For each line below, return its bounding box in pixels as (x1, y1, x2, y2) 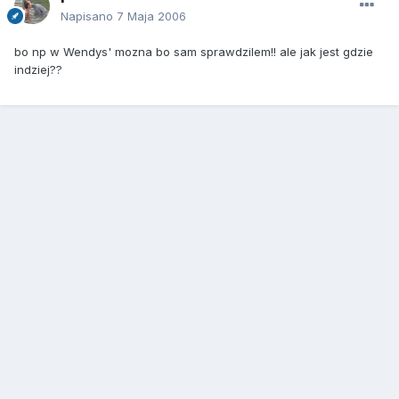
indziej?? (14, 62, 62, 77)
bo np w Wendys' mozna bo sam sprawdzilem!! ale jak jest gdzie (14, 45, 373, 60)
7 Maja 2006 (117, 9, 186, 24)
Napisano (61, 9, 117, 24)
